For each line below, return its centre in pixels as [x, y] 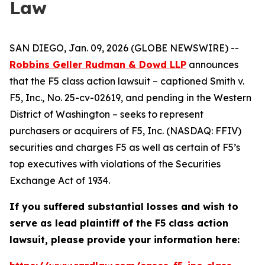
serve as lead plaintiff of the [82, 223]
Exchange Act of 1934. [60, 180]
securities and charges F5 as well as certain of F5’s [125, 147]
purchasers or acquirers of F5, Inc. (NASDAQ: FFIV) [125, 131]
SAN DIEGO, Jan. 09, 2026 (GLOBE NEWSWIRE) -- [124, 48]
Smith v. [227, 81]
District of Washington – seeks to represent [106, 114]
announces [212, 64]
